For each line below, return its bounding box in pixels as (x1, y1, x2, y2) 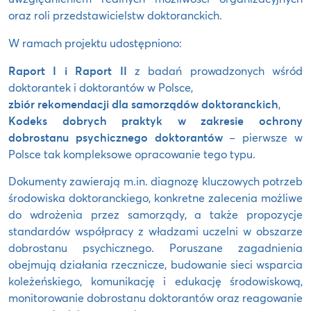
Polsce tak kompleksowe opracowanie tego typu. (8, 146, 255, 162)
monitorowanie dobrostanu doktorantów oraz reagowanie (8, 290, 303, 305)
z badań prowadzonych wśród (126, 63, 303, 78)
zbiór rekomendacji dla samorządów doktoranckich (8, 96, 278, 112)
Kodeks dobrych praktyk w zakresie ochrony (8, 113, 303, 128)
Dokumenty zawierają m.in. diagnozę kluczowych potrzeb (8, 174, 303, 189)
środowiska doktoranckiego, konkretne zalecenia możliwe (8, 190, 303, 205)
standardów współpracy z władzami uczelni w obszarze (8, 224, 303, 239)
